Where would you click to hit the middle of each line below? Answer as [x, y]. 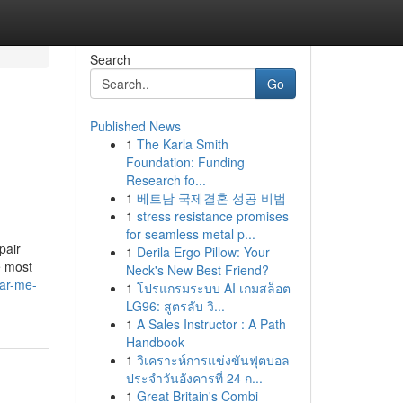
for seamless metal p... [190, 234]
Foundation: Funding [185, 162]
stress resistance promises [212, 216]
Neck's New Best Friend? [197, 270]
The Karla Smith [182, 144]
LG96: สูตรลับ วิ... [175, 306]
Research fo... [166, 180]
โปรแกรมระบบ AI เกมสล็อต [213, 288]
